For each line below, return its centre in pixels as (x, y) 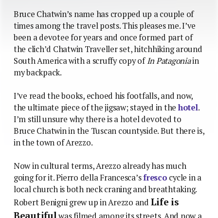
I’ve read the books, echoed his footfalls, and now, (103, 96)
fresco (155, 177)
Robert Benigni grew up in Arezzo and (82, 202)
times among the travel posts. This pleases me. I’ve (105, 26)
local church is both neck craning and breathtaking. (105, 189)
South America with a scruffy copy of (80, 61)
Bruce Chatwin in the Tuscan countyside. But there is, (109, 131)
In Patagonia (169, 61)
